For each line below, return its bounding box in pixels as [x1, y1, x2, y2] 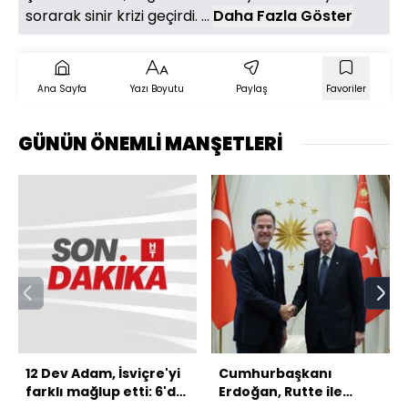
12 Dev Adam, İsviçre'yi [25, 364, 180, 383]
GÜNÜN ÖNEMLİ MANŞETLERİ [18, 131, 283, 158]
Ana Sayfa [37, 82, 87, 97]
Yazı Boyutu [129, 82, 184, 97]
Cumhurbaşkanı [219, 364, 332, 383]
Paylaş [235, 82, 268, 97]
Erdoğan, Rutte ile [219, 382, 342, 402]
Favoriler [326, 82, 366, 97]
